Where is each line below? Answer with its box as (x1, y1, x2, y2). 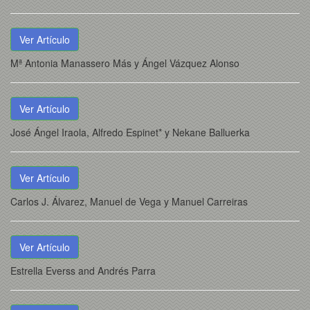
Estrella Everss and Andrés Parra (10, 264, 156, 277)
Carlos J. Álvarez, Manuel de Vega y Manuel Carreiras (10, 194, 248, 208)
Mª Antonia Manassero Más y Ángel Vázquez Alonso (10, 56, 239, 70)
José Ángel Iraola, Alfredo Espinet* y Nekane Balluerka (10, 125, 250, 139)
